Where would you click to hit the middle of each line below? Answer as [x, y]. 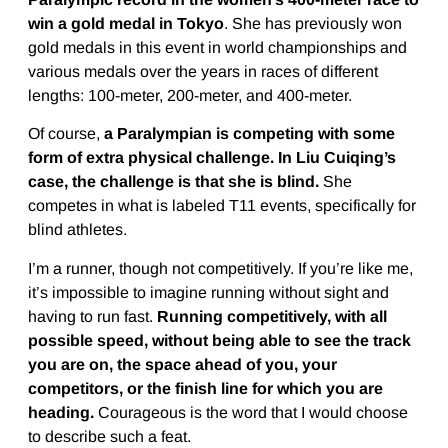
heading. [60, 412]
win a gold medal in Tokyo [125, 23]
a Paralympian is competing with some [249, 134]
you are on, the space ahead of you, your [182, 364]
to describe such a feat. [109, 436]
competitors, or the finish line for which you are [205, 388]
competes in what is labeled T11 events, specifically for [221, 206]
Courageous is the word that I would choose [250, 412]
